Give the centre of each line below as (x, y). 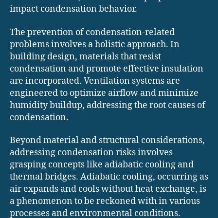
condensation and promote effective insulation (107, 69)
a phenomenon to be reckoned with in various (105, 201)
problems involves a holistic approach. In (95, 44)
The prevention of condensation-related (92, 32)
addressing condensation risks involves (91, 153)
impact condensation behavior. (73, 9)
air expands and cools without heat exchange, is (108, 189)
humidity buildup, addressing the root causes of (108, 105)
